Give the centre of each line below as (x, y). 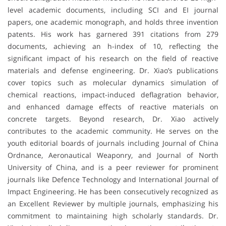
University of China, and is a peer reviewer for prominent (113, 167)
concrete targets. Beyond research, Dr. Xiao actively (113, 119)
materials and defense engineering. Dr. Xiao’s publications (113, 70)
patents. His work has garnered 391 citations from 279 (113, 34)
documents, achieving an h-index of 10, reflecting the (113, 46)
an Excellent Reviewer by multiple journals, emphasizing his (113, 203)
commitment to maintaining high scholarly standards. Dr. (113, 215)
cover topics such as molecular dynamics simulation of (113, 82)
